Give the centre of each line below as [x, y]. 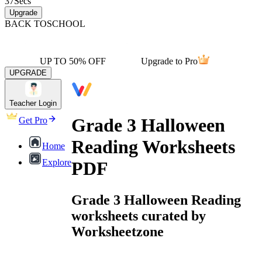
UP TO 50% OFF [73, 61]
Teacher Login [33, 103]
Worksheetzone [118, 231]
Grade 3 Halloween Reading [156, 200]
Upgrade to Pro [169, 61]
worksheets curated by [139, 216]
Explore [57, 162]
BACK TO [26, 24]
